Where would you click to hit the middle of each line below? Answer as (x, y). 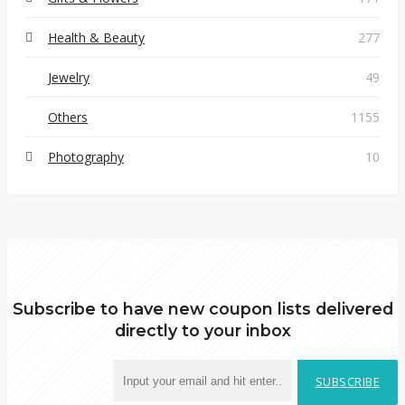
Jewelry (69, 77)
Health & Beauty (96, 38)
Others (68, 117)
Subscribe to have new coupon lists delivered (202, 309)
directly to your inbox (202, 330)
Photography (86, 157)
